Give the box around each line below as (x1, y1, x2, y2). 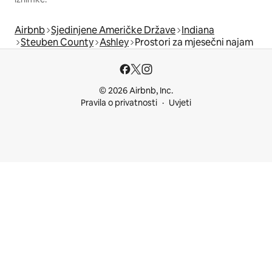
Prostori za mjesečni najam (135, 35, 253, 49)
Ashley (100, 35, 129, 49)
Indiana (182, 23, 214, 36)
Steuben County (21, 35, 93, 49)
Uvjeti (169, 97, 191, 108)
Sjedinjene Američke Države (51, 23, 175, 36)
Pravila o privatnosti (81, 97, 157, 108)
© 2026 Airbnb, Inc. (99, 85, 173, 96)
